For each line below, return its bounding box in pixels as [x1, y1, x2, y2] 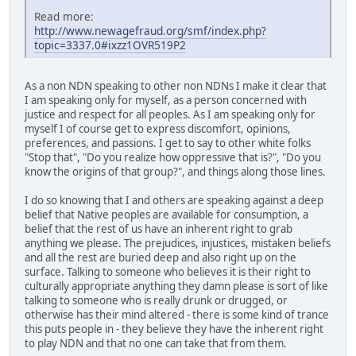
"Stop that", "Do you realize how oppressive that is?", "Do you [25, 149, 321, 164]
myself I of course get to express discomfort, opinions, [25, 121, 291, 136]
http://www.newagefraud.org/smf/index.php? [34, 22, 266, 38]
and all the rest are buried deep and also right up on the [25, 250, 296, 265]
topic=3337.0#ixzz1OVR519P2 [34, 37, 186, 52]
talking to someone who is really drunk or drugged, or [25, 292, 288, 308]
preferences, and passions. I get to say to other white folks [25, 135, 311, 150]
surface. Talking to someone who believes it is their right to [25, 264, 311, 279]
